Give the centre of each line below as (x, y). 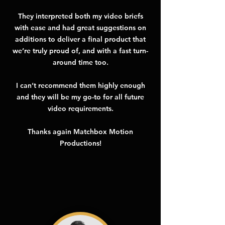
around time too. (80, 62)
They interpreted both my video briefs (80, 16)
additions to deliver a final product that (80, 39)
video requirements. (80, 108)
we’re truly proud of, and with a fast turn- (80, 51)
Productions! (80, 143)
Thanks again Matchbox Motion (80, 132)
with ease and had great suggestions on (80, 28)
